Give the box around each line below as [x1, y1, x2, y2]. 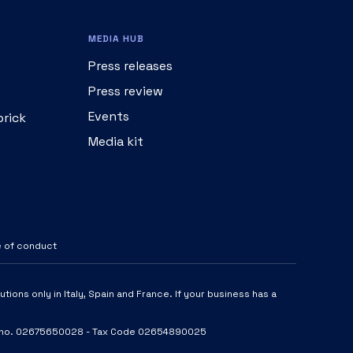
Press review [88, 83, 163, 99]
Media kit [88, 133, 143, 150]
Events [88, 108, 129, 124]
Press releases [88, 58, 173, 74]
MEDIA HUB [88, 32, 144, 45]
